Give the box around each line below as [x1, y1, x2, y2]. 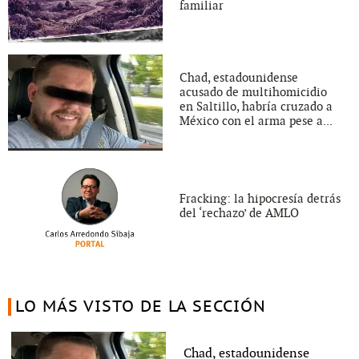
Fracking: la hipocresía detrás [179, 191, 341, 206]
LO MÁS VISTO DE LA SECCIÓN [14, 298, 266, 317]
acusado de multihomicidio [179, 85, 327, 100]
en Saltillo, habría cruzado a [179, 99, 333, 115]
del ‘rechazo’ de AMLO [179, 205, 299, 220]
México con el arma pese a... [179, 114, 333, 129]
